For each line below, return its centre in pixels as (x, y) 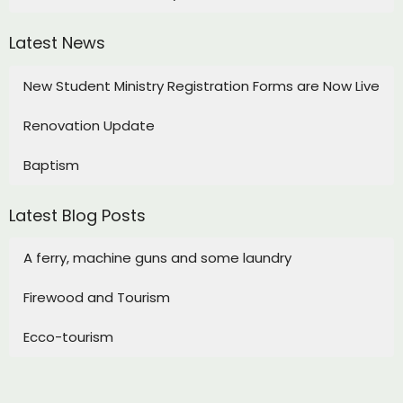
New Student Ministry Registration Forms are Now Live (201, 85)
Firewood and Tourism (97, 298)
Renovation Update (89, 125)
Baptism (51, 165)
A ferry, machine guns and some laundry (157, 258)
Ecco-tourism (68, 337)
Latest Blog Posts (77, 215)
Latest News (57, 43)
